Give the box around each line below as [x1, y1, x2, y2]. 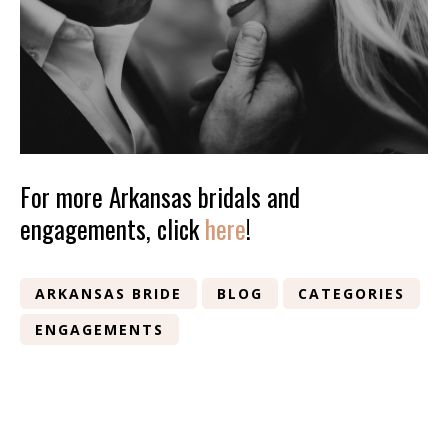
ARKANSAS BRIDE [35, 284, 182, 304]
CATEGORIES [298, 284, 405, 304]
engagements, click [20, 210, 205, 248]
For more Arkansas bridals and [20, 178, 300, 216]
